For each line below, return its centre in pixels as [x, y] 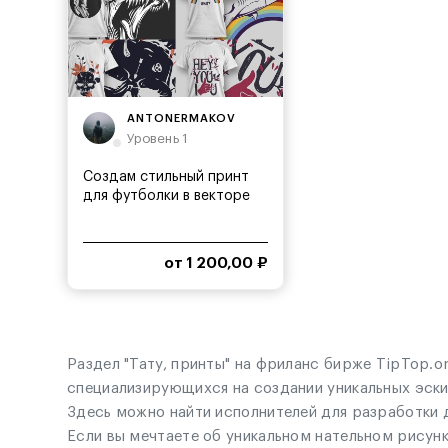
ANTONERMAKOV [181, 118]
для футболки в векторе [166, 196]
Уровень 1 [158, 138]
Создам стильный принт [166, 177]
